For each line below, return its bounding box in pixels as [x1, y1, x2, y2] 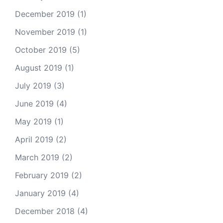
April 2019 [15, 134, 53, 144]
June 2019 [15, 99, 54, 109]
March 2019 [15, 152, 59, 162]
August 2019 [15, 63, 62, 73]
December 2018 [15, 206, 75, 216]
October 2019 [15, 45, 67, 55]
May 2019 [15, 116, 52, 126]
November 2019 [15, 27, 75, 37]
